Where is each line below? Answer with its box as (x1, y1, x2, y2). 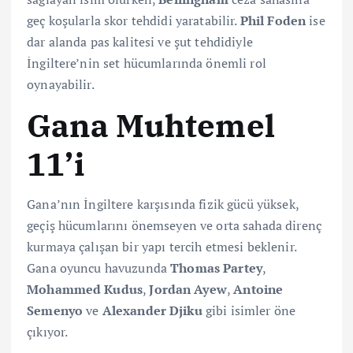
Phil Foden (240, 12, 307, 30)
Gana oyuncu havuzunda (27, 258, 171, 277)
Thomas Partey (170, 258, 263, 277)
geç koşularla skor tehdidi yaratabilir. (27, 12, 240, 30)
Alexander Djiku (102, 301, 203, 319)
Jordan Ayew (149, 280, 227, 298)
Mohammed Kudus (27, 280, 143, 298)
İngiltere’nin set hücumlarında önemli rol (27, 54, 266, 72)
